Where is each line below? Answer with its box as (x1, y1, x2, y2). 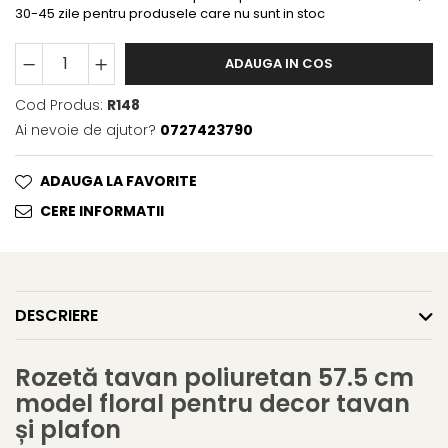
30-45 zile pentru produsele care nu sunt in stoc (15, 4, 325, 24)
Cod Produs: (15, 95, 103, 116)
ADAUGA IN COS (225, 54, 333, 74)
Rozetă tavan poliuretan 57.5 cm (15, 361, 414, 395)
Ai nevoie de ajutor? (15, 120, 156, 141)
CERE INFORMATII (40, 201, 164, 222)
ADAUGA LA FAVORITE (40, 171, 197, 192)
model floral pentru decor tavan (15, 387, 410, 421)
